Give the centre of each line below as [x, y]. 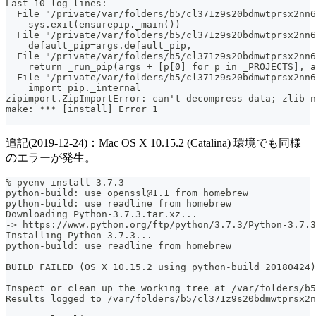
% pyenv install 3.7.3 [65, 182]
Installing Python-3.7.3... [79, 235]
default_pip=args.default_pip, [99, 45]
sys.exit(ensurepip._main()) [93, 24]
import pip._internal [73, 87]
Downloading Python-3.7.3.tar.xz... [102, 214]
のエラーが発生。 [51, 157]
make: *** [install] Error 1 [82, 109]
